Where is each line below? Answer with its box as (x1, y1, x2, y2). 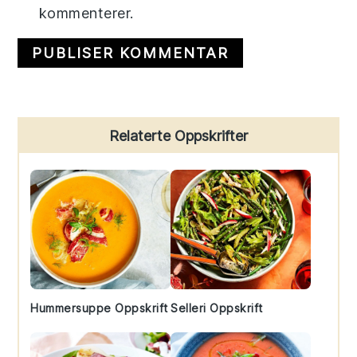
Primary (17, 115, 100, 145)
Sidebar (17, 143, 93, 174)
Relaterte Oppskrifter (109, 127, 248, 144)
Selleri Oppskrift (171, 300, 263, 315)
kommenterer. (38, 4, 134, 22)
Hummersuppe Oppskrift (30, 300, 168, 315)
